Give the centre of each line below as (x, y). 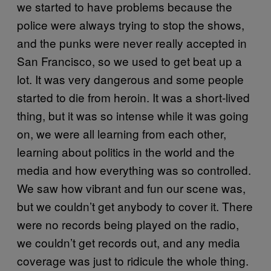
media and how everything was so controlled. (134, 169)
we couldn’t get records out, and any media (129, 242)
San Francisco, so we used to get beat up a (129, 60)
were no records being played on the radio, (128, 224)
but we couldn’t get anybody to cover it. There (135, 206)
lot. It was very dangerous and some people (130, 79)
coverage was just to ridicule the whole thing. (133, 260)
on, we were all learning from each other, (122, 133)
